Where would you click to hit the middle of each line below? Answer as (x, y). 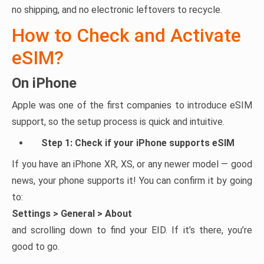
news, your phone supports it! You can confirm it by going (132, 181)
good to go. (36, 247)
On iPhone (44, 83)
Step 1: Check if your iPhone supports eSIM (138, 143)
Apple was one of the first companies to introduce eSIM (132, 105)
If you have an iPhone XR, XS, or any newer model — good (132, 164)
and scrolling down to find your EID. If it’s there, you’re (132, 230)
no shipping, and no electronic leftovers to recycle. (117, 10)
